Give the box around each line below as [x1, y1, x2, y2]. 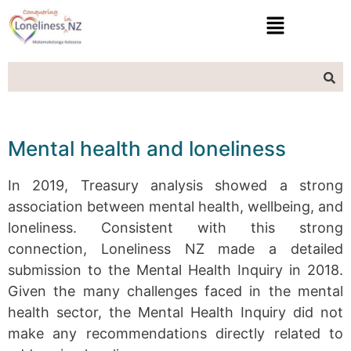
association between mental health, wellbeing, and [8, 197, 343, 215]
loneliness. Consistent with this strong [8, 219, 343, 236]
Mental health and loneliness [8, 136, 286, 161]
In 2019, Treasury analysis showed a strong [8, 176, 343, 194]
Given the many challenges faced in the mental [8, 282, 343, 299]
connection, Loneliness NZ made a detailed [8, 240, 343, 257]
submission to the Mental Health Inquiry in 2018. [8, 261, 343, 278]
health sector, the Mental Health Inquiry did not [8, 303, 343, 320]
